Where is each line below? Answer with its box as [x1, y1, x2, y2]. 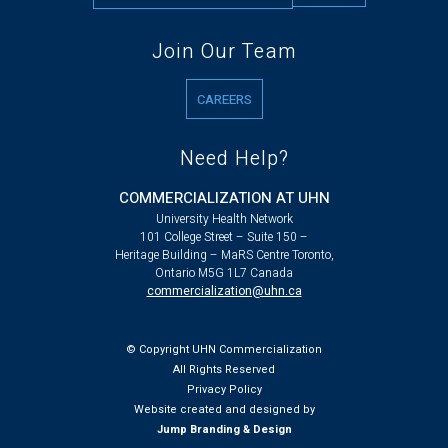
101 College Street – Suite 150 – [140, 228, 308, 246]
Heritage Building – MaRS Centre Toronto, [114, 246, 334, 264]
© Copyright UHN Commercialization [126, 341, 322, 358]
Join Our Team [152, 37, 296, 66]
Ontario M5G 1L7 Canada [155, 264, 293, 282]
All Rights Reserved [173, 361, 275, 378]
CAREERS [196, 90, 252, 109]
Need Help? [179, 144, 289, 173]
